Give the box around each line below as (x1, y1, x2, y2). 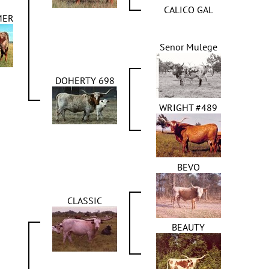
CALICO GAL (163, 4, 213, 16)
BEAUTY (172, 221, 205, 233)
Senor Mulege (159, 41, 217, 53)
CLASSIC (67, 195, 102, 207)
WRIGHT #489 (159, 101, 217, 113)
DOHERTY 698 (55, 74, 115, 86)
